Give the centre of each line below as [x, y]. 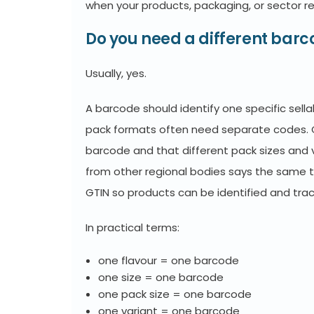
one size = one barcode [161, 277]
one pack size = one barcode [175, 294]
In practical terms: [132, 227]
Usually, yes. [116, 73]
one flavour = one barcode [169, 260]
